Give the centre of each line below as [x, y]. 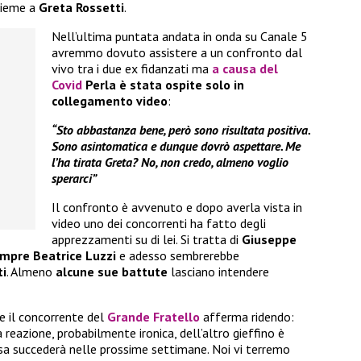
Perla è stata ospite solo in [165, 85]
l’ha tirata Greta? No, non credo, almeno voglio [170, 162]
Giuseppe [269, 240]
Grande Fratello [154, 317]
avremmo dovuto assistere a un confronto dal [177, 53]
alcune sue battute [112, 272]
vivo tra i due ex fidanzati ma [132, 69]
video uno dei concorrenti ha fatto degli [159, 224]
